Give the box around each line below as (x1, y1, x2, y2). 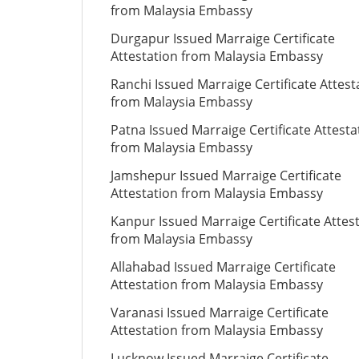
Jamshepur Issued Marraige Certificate (111, 167, 341, 184)
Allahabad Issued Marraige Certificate (111, 258, 336, 276)
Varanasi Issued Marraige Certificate (111, 304, 329, 321)
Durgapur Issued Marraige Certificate (111, 30, 335, 47)
